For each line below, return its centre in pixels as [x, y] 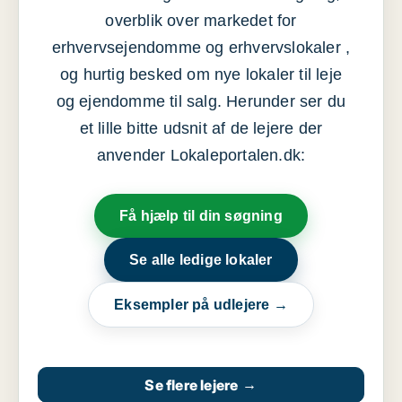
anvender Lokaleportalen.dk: [201, 155]
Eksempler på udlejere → [201, 305]
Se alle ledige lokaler [201, 260]
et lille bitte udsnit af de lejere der [201, 128]
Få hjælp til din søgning [201, 216]
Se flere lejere [192, 385]
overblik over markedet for [201, 21]
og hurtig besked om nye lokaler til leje [201, 74]
